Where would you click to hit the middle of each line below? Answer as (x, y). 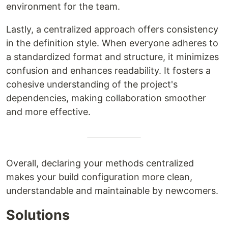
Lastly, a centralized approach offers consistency (112, 30)
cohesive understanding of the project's (92, 84)
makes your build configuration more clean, (99, 177)
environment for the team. (63, 7)
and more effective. (48, 112)
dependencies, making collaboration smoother (106, 98)
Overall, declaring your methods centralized (100, 163)
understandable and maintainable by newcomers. (112, 191)
